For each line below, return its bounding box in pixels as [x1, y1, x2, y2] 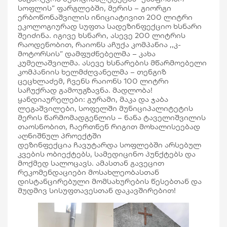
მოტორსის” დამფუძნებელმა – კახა [18, 49, 156, 58]
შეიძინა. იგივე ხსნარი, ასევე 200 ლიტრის [18, 30, 185, 40]
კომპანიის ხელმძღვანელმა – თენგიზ [18, 67, 166, 77]
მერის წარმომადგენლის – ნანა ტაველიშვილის [18, 112, 206, 122]
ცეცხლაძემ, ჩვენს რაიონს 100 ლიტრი [18, 76, 169, 86]
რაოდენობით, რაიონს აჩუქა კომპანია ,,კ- [18, 40, 181, 49]
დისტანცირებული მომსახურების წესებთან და [18, 176, 202, 186]
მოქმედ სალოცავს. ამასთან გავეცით [18, 158, 164, 168]
